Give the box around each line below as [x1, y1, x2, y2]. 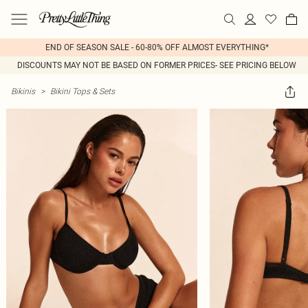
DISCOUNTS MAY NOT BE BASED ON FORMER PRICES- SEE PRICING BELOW [17, 60, 296, 70]
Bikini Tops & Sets [50, 86, 115, 96]
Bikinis [11, 86, 35, 96]
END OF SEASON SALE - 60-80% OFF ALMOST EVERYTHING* [45, 43, 269, 52]
